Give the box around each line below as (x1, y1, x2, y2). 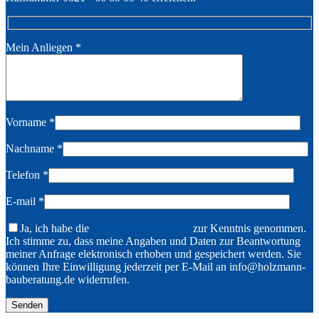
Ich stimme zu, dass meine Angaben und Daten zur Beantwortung (6, 234, 300, 247)
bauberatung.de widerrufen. (6, 273, 130, 286)
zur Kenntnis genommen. (190, 221, 306, 234)
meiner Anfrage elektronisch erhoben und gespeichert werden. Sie (6, 247, 301, 260)
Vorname (6, 115, 49, 128)
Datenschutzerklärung (92, 221, 190, 234)
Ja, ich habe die (20, 221, 92, 234)
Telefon (6, 168, 43, 181)
